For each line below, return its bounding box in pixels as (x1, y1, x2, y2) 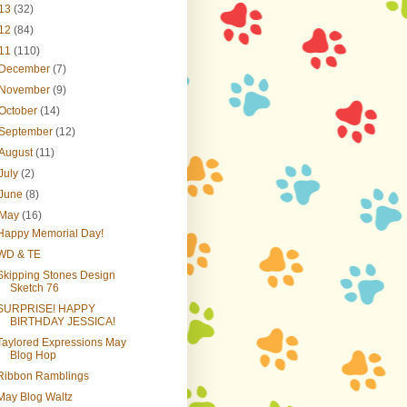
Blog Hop (9, 349, 56, 362)
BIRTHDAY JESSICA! (9, 315, 115, 328)
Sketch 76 (9, 282, 59, 294)
